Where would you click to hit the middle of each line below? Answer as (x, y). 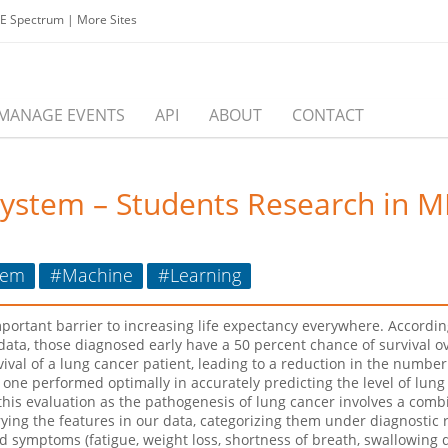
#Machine (91, 274)
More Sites (107, 19)
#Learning (199, 274)
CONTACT (328, 115)
